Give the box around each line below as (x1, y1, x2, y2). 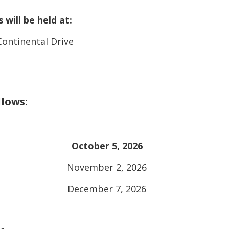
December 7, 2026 (67, 182, 146, 195)
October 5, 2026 (71, 140, 143, 152)
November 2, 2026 (67, 161, 147, 173)
